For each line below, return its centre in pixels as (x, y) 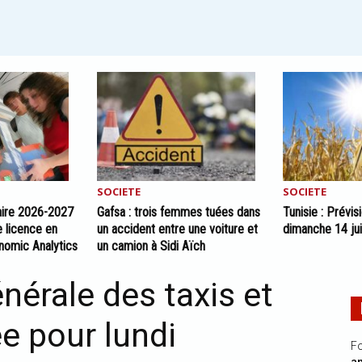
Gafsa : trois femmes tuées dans (178, 212)
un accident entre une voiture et (177, 229)
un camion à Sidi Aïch (151, 246)
